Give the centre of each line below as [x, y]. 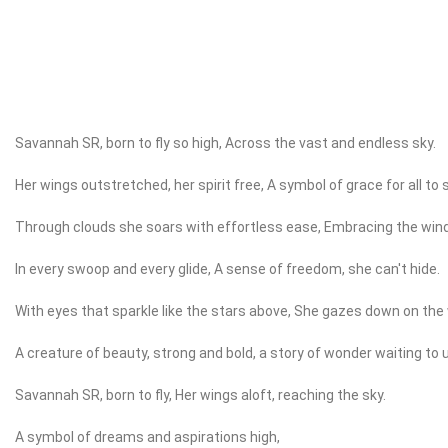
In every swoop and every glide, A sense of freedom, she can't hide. [227, 269]
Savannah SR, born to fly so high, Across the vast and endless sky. [225, 143]
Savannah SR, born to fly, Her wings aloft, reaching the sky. [200, 395]
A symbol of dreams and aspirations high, [147, 437]
